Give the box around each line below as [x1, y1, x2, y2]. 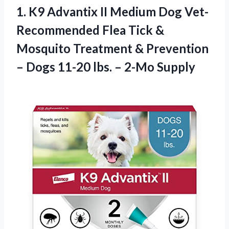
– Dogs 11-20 [16, 59, 93, 74]
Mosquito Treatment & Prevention [16, 40, 209, 56]
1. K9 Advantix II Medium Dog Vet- [16, 4, 209, 19]
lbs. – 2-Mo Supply [93, 59, 195, 74]
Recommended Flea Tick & [16, 22, 164, 37]
